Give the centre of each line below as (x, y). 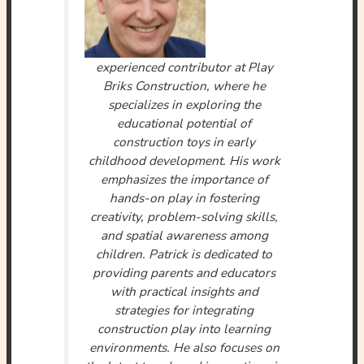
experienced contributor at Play (184, 67)
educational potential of (184, 123)
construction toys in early (184, 142)
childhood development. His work (184, 161)
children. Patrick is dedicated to (184, 254)
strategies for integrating (184, 310)
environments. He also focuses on (184, 348)
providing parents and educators (184, 273)
